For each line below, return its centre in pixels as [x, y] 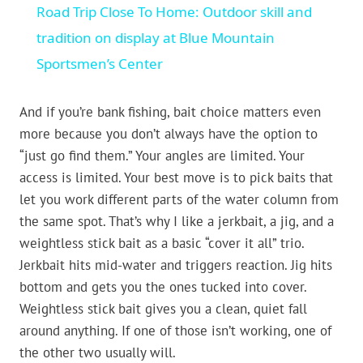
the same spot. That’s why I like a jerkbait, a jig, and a [177, 222]
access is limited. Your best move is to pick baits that [176, 178]
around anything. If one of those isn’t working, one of [175, 331]
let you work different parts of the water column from [179, 200]
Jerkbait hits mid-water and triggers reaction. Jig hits [176, 265]
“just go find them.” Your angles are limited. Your [162, 156]
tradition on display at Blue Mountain [155, 38]
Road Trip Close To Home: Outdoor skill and [174, 12]
